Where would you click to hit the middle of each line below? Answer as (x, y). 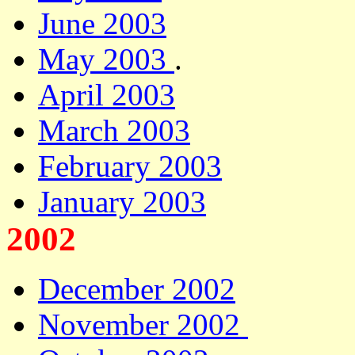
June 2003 (102, 23)
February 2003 (130, 166)
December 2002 (137, 289)
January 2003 (122, 202)
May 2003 (106, 59)
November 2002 (143, 324)
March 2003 (114, 130)
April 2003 (107, 95)
